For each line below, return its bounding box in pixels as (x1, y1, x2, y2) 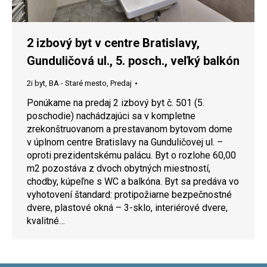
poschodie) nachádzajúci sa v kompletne (27, 110, 195, 122)
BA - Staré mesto (49, 79, 107, 88)
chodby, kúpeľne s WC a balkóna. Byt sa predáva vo (27, 176, 239, 188)
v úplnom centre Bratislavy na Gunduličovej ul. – (27, 136, 223, 148)
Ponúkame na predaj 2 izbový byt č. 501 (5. (27, 97, 204, 109)
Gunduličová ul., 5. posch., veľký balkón (27, 54, 240, 69)
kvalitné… (27, 215, 65, 227)
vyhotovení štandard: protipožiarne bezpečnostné (27, 189, 232, 201)
